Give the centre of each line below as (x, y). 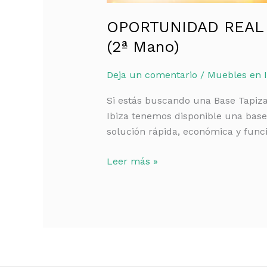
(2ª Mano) (143, 47)
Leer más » (132, 161)
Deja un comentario (152, 74)
